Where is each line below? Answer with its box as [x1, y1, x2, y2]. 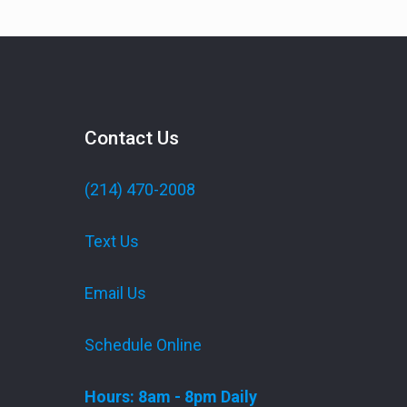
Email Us [84, 283, 147, 303]
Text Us [84, 232, 140, 252]
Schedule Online [84, 335, 203, 355]
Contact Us [84, 127, 180, 150]
